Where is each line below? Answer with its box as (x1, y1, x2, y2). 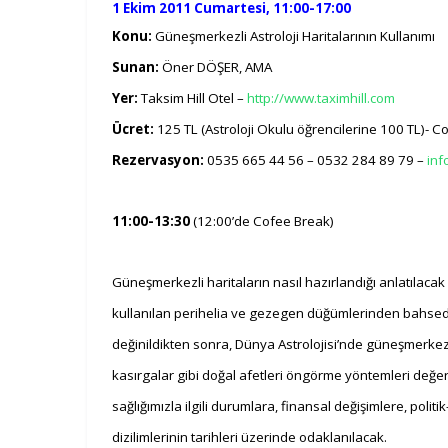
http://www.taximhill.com (247, 88, 395, 107)
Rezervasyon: (112, 150, 204, 169)
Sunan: (112, 57, 159, 76)
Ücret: (112, 119, 157, 138)
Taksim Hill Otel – (138, 88, 247, 107)
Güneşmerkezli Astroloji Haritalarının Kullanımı (152, 26, 435, 45)
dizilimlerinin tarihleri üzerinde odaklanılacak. (112, 427, 393, 446)
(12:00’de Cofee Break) (193, 211, 334, 230)
